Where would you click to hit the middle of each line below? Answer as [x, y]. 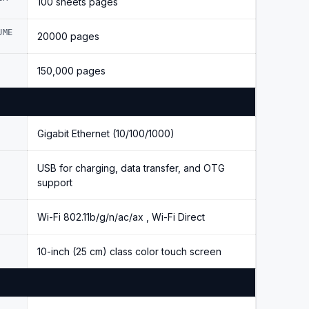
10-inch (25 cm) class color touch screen [129, 251]
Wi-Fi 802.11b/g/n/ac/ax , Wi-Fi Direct [121, 217]
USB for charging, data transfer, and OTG [131, 168]
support [55, 182]
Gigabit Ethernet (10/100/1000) [106, 133]
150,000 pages [71, 70]
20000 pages [68, 36]
